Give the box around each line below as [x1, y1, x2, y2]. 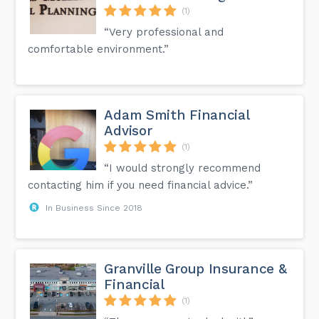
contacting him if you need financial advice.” [28, 178, 253, 192]
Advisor [104, 122, 152, 139]
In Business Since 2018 [46, 202, 143, 213]
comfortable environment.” [28, 42, 169, 56]
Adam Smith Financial [104, 106, 249, 123]
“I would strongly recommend [104, 161, 261, 174]
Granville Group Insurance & [104, 260, 287, 277]
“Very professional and [104, 25, 224, 38]
